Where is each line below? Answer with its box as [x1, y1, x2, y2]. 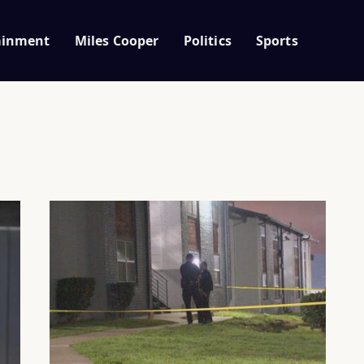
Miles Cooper [74, 31, 159, 50]
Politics [183, 31, 232, 50]
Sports [255, 31, 298, 50]
